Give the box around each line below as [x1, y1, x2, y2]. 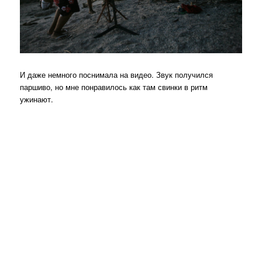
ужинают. [20, 93, 54, 105]
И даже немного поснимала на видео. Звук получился [20, 68, 213, 80]
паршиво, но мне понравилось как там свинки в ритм [20, 81, 208, 92]
